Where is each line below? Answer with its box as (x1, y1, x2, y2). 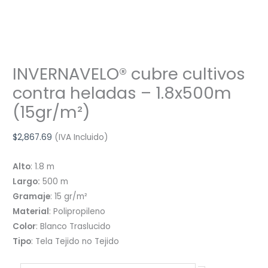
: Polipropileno (49, 206, 106, 218)
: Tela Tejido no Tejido (31, 236, 120, 248)
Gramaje (13, 191, 51, 203)
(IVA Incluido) (54, 132, 109, 144)
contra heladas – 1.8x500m (13, 81, 232, 105)
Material (13, 206, 50, 218)
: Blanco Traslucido (36, 221, 111, 233)
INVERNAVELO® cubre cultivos (13, 62, 246, 86)
